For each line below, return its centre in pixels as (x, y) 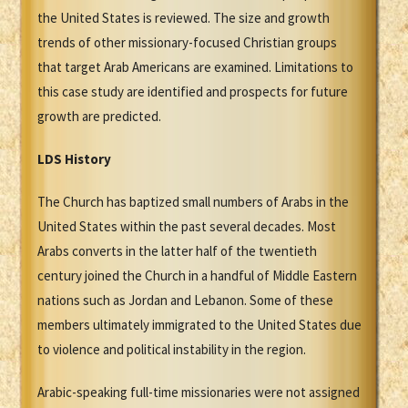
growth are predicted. (99, 117)
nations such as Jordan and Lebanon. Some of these (185, 301)
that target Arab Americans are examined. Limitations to (195, 67)
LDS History (74, 159)
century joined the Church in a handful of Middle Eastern (197, 276)
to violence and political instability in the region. (172, 350)
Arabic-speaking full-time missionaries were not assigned (199, 393)
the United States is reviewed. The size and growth (184, 18)
